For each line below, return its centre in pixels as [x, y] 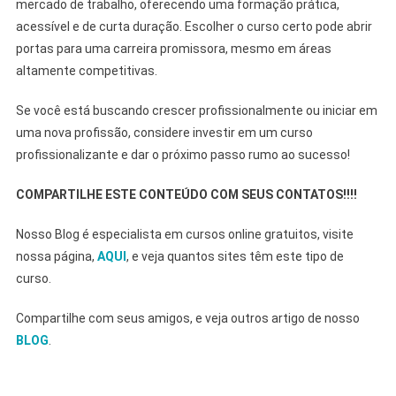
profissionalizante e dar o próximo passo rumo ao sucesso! [183, 154]
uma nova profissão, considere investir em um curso [164, 132]
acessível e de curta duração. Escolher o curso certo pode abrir [194, 26]
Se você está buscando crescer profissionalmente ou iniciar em [196, 110]
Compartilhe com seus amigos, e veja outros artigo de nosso [187, 318]
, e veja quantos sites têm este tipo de [235, 256]
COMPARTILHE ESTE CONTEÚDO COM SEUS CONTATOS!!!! [186, 194]
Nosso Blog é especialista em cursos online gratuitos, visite [184, 234]
